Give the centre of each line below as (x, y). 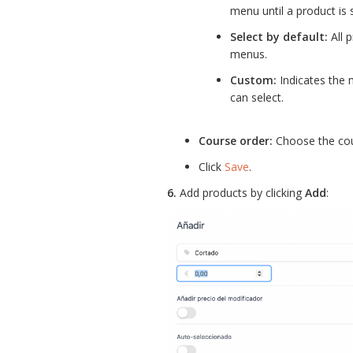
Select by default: (279, 36)
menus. (249, 54)
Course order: (236, 140)
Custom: (253, 80)
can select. (257, 97)
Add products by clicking (241, 192)
